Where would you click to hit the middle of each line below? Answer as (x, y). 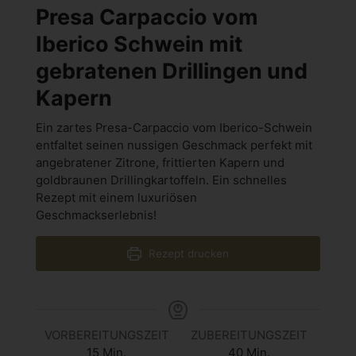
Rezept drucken (187, 254)
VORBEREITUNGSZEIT (106, 336)
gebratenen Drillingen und (171, 71)
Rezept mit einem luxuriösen (116, 198)
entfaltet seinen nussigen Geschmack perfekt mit (174, 146)
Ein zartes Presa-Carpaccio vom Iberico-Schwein (174, 128)
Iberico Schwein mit (139, 44)
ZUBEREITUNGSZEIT (250, 336)
